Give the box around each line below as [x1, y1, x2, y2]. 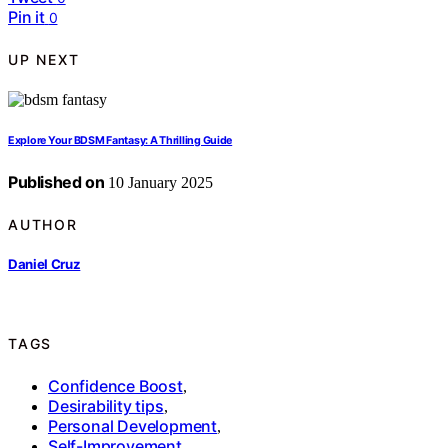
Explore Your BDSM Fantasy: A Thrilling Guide [8, 134, 233, 148]
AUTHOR [8, 215, 78, 233]
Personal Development [48, 415, 217, 436]
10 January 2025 [104, 174, 214, 192]
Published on [8, 172, 105, 193]
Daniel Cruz [8, 255, 81, 272]
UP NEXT [8, 50, 80, 68]
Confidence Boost [48, 375, 183, 396]
